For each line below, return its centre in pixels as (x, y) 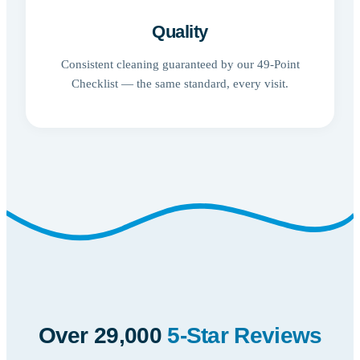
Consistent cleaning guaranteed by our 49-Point (180, 64)
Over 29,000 (103, 335)
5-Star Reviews (245, 335)
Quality (180, 31)
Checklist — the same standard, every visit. (180, 84)
